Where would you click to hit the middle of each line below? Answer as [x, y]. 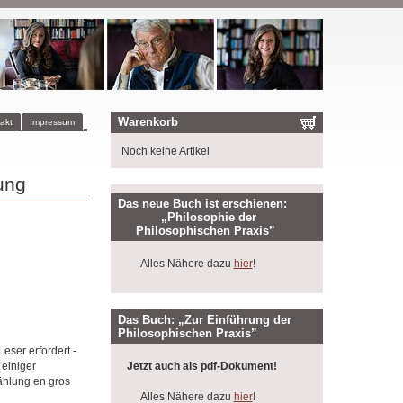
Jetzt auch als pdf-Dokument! [201, 366]
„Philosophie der [188, 217]
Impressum [52, 122]
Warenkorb [148, 122]
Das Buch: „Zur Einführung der [205, 319]
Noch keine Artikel [165, 151]
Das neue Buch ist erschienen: [203, 203]
